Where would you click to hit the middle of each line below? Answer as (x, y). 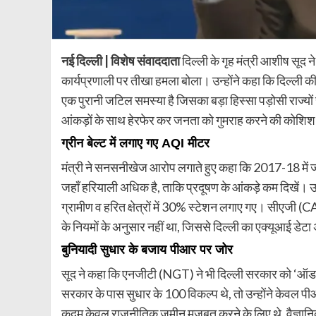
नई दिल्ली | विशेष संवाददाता (121, 60)
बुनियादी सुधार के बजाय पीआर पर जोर (147, 249)
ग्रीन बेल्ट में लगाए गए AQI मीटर (135, 143)
